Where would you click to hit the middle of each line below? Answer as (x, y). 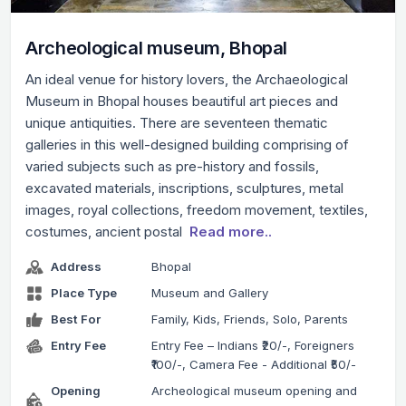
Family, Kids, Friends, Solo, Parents (249, 319)
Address (76, 267)
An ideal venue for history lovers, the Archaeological (187, 80)
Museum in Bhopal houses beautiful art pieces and (182, 101)
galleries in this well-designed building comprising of (187, 145)
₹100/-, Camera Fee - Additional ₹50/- (253, 365)
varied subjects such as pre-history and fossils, (172, 167)
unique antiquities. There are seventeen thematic (177, 123)
